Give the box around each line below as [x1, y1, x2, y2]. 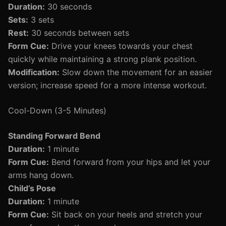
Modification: [8, 67, 60, 77]
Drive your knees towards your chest [49, 41, 193, 51]
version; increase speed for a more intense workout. [8, 80, 207, 90]
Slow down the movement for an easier [60, 67, 212, 77]
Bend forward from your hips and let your [49, 157, 210, 167]
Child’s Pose [8, 183, 56, 193]
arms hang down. [8, 170, 74, 180]
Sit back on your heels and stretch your [49, 209, 202, 219]
